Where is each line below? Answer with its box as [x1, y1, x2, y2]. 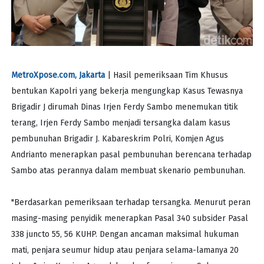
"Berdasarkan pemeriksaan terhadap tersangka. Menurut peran [11, 197, 250, 207]
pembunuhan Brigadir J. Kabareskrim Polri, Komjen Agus [11, 133, 224, 144]
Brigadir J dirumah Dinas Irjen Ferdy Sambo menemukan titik [11, 101, 238, 112]
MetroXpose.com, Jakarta [11, 70, 105, 80]
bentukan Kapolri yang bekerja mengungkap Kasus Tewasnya [11, 85, 243, 96]
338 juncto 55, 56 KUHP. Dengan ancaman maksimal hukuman [11, 229, 239, 239]
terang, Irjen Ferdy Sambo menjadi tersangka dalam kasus [11, 117, 230, 128]
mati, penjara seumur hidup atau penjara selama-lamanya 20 [11, 245, 239, 255]
